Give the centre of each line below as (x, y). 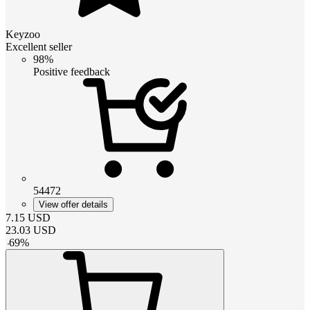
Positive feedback (72, 71)
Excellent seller (39, 46)
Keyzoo (23, 34)
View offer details (73, 204)
